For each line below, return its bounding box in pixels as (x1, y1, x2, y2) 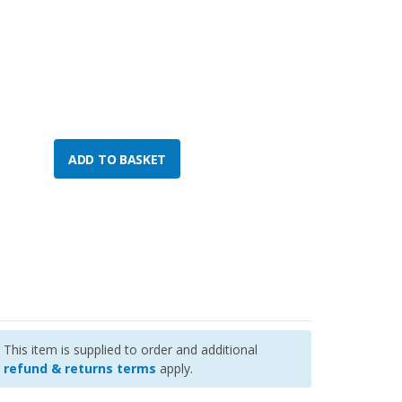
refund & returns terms (4, 360, 157, 378)
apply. (156, 360, 194, 378)
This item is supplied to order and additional (4, 341, 258, 359)
